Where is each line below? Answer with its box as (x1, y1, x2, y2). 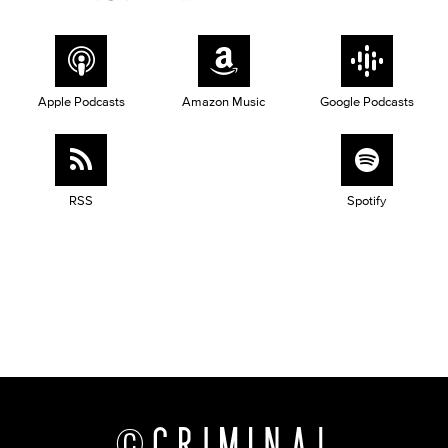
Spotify (347, 192, 387, 208)
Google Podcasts (319, 93, 414, 109)
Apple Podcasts (37, 93, 125, 109)
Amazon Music (182, 93, 266, 109)
